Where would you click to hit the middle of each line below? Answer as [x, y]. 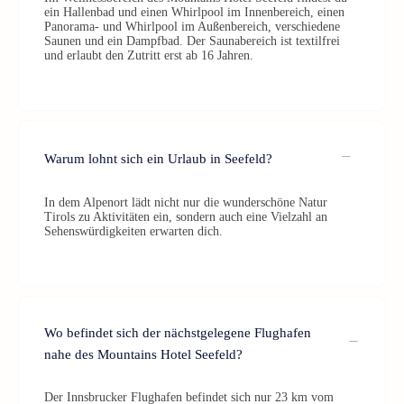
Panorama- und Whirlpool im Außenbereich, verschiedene [192, 27]
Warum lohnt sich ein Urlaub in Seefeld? [158, 158]
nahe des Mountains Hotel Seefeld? [143, 354]
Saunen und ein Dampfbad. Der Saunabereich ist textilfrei [192, 41]
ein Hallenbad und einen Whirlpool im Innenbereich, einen [194, 12]
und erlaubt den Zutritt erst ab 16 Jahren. [149, 55]
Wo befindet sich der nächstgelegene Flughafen [178, 333]
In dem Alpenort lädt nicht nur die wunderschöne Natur [186, 202]
